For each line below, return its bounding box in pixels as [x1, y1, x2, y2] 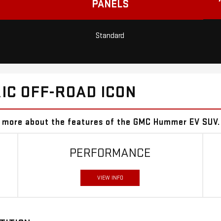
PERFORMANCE [69, 146, 151, 161]
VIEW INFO [97, 174, 123, 182]
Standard [96, 31, 125, 40]
